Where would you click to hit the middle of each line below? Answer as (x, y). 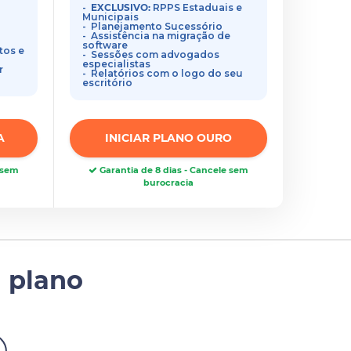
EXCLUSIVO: (121, 7)
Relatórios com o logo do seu (167, 73)
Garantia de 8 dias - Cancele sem (173, 170)
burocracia (169, 183)
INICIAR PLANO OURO (169, 138)
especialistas (117, 64)
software (105, 45)
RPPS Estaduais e (197, 7)
